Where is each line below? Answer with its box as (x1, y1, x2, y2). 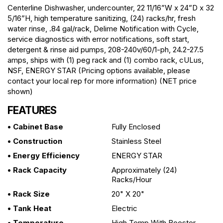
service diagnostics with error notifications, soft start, (7, 34, 189, 44)
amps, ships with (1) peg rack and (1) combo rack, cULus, (7, 55, 204, 65)
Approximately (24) (111, 165, 177, 175)
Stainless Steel (111, 136, 161, 146)
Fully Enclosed (111, 121, 160, 131)
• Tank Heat (7, 203, 51, 213)
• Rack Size (7, 189, 50, 199)
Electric (111, 203, 137, 213)
